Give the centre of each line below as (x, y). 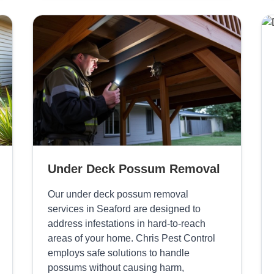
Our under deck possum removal (118, 194)
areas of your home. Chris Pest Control (131, 239)
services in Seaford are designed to (124, 209)
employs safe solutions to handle (118, 253)
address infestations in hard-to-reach (126, 224)
